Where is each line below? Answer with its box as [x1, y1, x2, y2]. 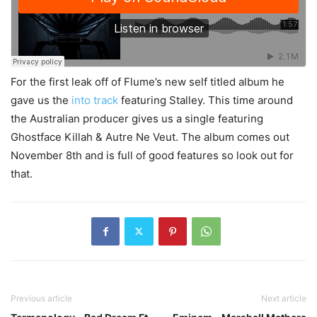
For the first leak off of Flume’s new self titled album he [11, 74, 284, 88]
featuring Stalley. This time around [118, 93, 293, 107]
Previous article [11, 292, 72, 304]
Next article [261, 292, 306, 304]
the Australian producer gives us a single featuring [11, 111, 263, 125]
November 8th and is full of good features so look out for [11, 148, 294, 162]
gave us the [11, 93, 71, 107]
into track [71, 93, 118, 107]
